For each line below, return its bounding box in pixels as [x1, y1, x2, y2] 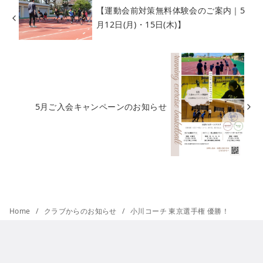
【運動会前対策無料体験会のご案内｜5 [96, 5, 245, 16]
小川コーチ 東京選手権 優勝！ [130, 206, 230, 217]
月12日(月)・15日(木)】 [96, 19, 186, 31]
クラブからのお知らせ [43, 206, 119, 217]
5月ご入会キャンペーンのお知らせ [35, 100, 167, 112]
